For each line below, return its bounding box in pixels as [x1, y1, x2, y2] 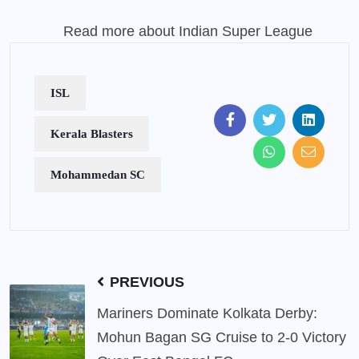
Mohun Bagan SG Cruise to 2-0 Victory [97, 329, 346, 345]
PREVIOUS [106, 273, 184, 290]
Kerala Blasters [50, 127, 133, 140]
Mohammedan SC [50, 167, 145, 181]
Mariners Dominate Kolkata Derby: [97, 305, 317, 321]
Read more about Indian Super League [63, 22, 313, 39]
